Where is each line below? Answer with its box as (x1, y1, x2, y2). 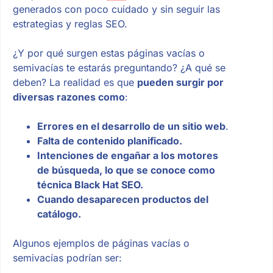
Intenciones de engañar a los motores (37, 149, 218, 162)
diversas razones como (12, 91, 125, 104)
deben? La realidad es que (12, 76, 137, 89)
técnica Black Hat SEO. (37, 179, 143, 191)
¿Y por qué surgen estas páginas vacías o (12, 47, 205, 60)
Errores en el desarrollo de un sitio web (37, 120, 225, 133)
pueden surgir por (136, 76, 224, 89)
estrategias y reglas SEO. (12, 18, 127, 30)
